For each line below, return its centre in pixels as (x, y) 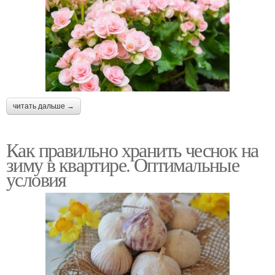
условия (36, 179)
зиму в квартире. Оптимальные (123, 165)
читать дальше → (44, 107)
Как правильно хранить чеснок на (132, 150)
